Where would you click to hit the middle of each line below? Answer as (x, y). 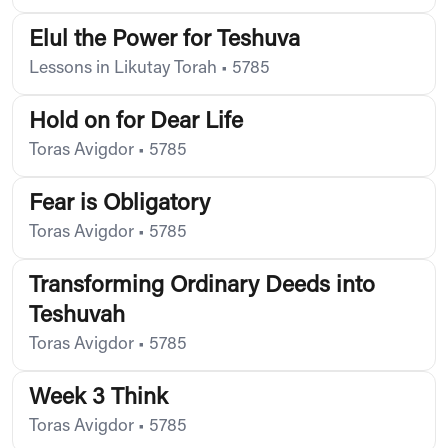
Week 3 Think (98, 398)
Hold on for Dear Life (136, 122)
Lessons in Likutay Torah (123, 68)
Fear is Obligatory (119, 204)
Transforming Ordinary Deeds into (202, 286)
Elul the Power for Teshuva (164, 40)
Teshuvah (77, 316)
